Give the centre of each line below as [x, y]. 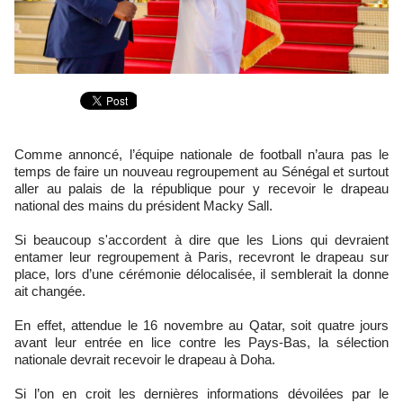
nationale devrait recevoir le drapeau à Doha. [147, 359]
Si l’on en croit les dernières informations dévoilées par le [201, 393]
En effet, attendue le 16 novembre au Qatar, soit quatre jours [201, 325]
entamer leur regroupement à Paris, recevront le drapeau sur [201, 256]
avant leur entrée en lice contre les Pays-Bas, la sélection [201, 342]
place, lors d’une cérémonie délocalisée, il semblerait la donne [201, 273]
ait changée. [50, 291]
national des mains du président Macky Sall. [143, 205]
